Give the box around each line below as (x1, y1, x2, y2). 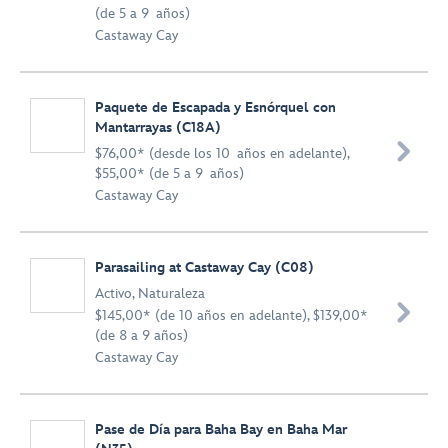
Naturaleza (138, 285, 205, 302)
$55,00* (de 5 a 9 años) (95, 165, 244, 182)
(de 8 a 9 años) (95, 327, 188, 344)
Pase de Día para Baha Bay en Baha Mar (95, 421, 347, 438)
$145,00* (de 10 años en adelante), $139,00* (95, 307, 368, 324)
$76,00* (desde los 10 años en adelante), (95, 145, 349, 162)
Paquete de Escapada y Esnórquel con (95, 99, 336, 116)
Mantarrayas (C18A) (95, 119, 221, 136)
